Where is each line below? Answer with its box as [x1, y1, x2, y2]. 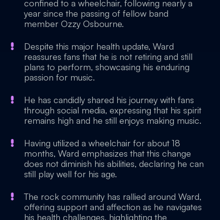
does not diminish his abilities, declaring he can [24, 158, 204, 169]
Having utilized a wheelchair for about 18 [24, 137, 180, 148]
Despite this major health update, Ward [24, 41, 174, 52]
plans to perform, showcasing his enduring [24, 61, 190, 72]
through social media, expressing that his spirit [24, 105, 201, 115]
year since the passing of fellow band [24, 8, 168, 19]
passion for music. [24, 72, 95, 82]
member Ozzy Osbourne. [24, 18, 124, 29]
